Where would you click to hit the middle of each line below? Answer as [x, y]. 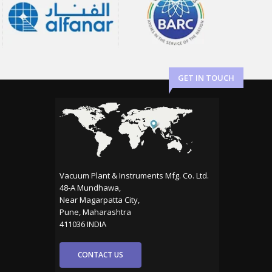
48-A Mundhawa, [90, 187]
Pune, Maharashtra [95, 212]
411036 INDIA [83, 224]
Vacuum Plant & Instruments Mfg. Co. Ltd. [134, 175]
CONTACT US [100, 254]
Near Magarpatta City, [100, 199]
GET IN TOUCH [206, 77]
